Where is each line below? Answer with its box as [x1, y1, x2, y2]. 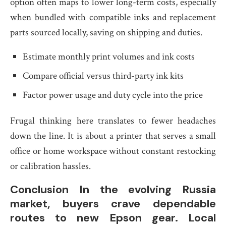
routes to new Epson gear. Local [10, 210, 216, 225]
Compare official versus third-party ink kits [23, 70, 184, 82]
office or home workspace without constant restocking [10, 145, 216, 157]
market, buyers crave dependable [10, 196, 216, 211]
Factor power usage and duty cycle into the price [23, 89, 203, 101]
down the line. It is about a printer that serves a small [10, 130, 216, 142]
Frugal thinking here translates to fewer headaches [10, 115, 216, 127]
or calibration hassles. [10, 160, 91, 173]
